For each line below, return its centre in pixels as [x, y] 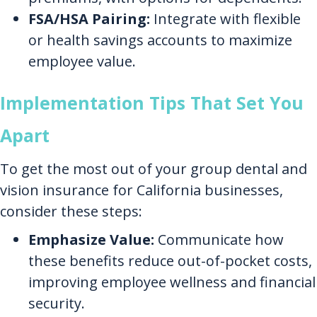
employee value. [82, 62]
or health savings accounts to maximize [160, 40]
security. [57, 304]
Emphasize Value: [91, 240]
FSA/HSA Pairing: [89, 19]
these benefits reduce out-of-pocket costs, [170, 261]
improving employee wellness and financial [172, 282]
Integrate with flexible [225, 19]
